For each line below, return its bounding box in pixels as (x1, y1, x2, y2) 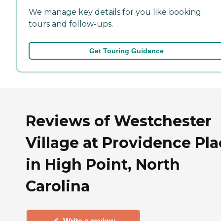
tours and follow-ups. (29, 19, 113, 29)
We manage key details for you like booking (29, 7, 201, 17)
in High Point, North (26, 155, 180, 174)
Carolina (26, 177, 90, 195)
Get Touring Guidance (89, 46, 164, 55)
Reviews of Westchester (26, 111, 212, 130)
